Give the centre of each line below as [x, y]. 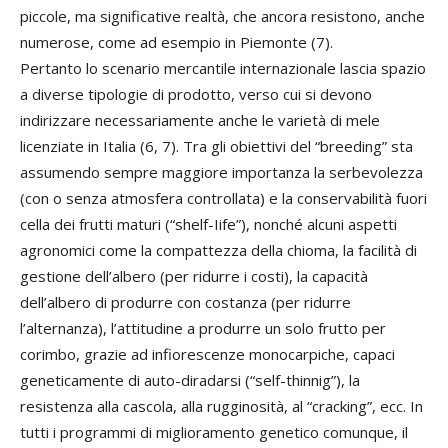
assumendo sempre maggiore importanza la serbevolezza [221, 172]
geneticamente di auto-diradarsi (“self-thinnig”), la [190, 380]
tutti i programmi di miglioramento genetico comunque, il [214, 432]
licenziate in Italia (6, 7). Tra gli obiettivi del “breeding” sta [216, 146]
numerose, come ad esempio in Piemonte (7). [176, 42]
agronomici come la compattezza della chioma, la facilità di [218, 250]
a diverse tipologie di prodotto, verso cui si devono [196, 94]
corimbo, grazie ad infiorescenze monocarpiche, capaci [207, 354]
